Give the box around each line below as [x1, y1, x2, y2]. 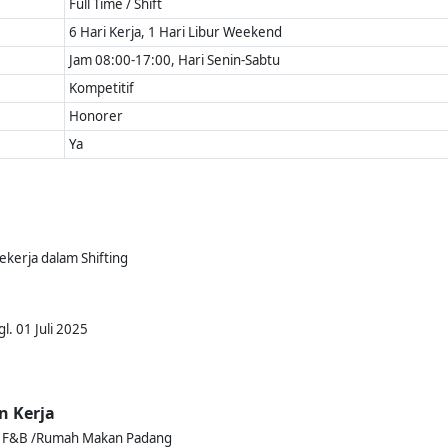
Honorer [69, 107, 124, 125]
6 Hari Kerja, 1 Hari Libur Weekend [69, 23, 283, 41]
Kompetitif [69, 79, 135, 97]
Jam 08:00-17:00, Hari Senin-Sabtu [69, 51, 281, 69]
